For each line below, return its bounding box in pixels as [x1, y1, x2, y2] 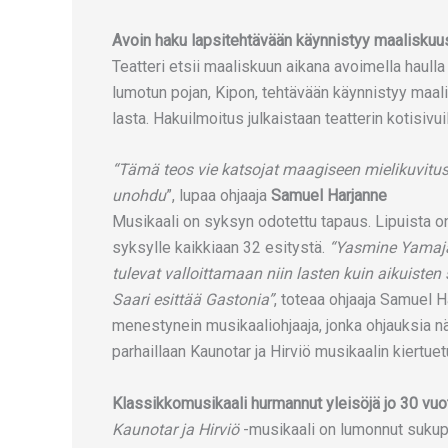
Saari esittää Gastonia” [112, 290, 274, 310]
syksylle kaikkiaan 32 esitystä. [112, 238, 329, 258]
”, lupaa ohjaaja [166, 186, 267, 206]
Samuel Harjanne [267, 186, 387, 206]
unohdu [112, 186, 166, 206]
